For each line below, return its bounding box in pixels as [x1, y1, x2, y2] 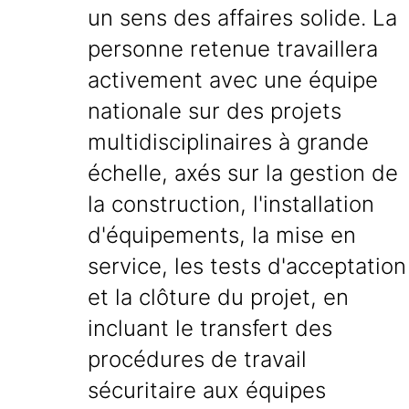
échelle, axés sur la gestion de [88, 160, 398, 186]
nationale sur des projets [88, 98, 341, 124]
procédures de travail [88, 346, 307, 372]
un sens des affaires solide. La [88, 5, 397, 31]
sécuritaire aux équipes [88, 377, 326, 404]
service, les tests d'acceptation [88, 253, 406, 279]
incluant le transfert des [88, 315, 332, 341]
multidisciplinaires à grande [88, 129, 369, 155]
